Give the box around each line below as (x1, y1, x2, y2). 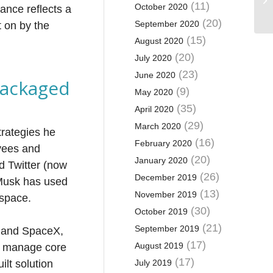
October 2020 (134, 2, 188, 12)
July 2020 (134, 53, 172, 63)
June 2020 (134, 70, 175, 80)
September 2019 (134, 224, 199, 233)
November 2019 (134, 190, 197, 199)
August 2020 (134, 36, 183, 46)
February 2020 (134, 138, 192, 148)
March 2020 (134, 121, 181, 131)
